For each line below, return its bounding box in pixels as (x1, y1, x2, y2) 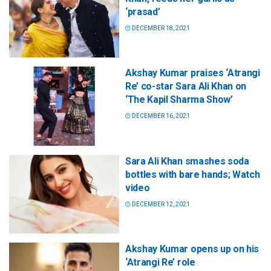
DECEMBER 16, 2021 (131, 113, 190, 120)
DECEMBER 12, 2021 (131, 200, 190, 207)
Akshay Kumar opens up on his (125, 243, 260, 255)
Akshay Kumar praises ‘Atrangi (125, 67, 260, 79)
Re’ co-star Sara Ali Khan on (125, 80, 247, 93)
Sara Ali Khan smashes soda (125, 155, 249, 167)
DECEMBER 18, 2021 (131, 25, 190, 32)
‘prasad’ (125, 6, 160, 18)
